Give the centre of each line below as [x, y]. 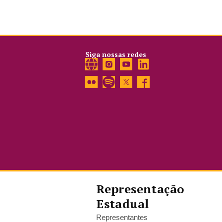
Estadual [123, 204]
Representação [140, 189]
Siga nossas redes [116, 55]
